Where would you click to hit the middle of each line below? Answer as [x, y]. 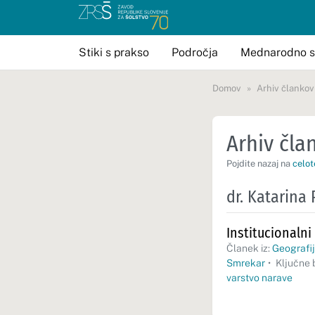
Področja [195, 52]
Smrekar [246, 263]
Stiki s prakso [114, 52]
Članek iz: [249, 248]
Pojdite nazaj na [259, 163]
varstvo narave [259, 278]
